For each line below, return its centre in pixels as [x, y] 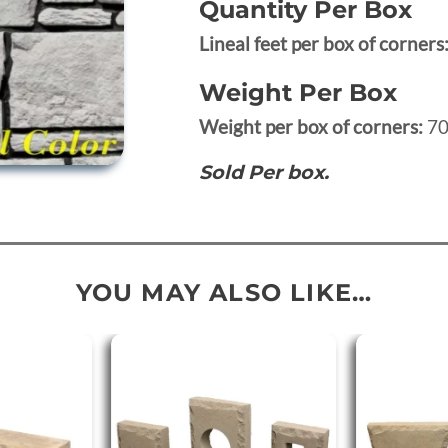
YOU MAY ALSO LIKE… [224, 292]
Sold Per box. [263, 172]
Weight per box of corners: [312, 127]
